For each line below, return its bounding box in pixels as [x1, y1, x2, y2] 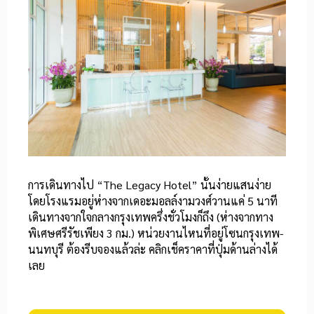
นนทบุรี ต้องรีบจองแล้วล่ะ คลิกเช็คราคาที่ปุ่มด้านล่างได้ [28, 242, 278, 257]
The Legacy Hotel [103, 177, 191, 193]
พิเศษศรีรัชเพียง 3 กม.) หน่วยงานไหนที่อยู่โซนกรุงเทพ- [28, 226, 283, 241]
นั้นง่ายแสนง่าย [198, 177, 271, 193]
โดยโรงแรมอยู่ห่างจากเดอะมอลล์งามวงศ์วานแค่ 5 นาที [28, 193, 278, 209]
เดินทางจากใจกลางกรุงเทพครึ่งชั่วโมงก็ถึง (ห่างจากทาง [28, 210, 273, 225]
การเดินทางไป [28, 177, 97, 193]
